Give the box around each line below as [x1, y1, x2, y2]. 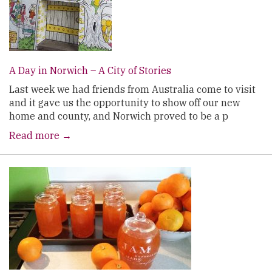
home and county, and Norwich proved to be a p [9, 110, 228, 122]
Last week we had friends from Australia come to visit [9, 83, 256, 95]
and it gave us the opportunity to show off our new [9, 97, 240, 109]
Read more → [9, 129, 72, 141]
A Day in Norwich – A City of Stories [9, 64, 171, 76]
